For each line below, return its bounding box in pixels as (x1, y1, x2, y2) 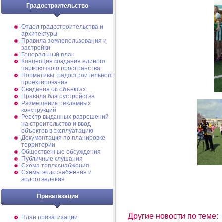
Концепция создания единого (21, 58, 105, 65)
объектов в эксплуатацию (21, 127, 93, 134)
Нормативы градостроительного (21, 72, 113, 79)
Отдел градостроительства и (21, 23, 103, 30)
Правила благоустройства (21, 93, 95, 100)
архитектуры (21, 30, 57, 37)
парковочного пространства (21, 65, 100, 72)
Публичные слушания (21, 155, 83, 162)
